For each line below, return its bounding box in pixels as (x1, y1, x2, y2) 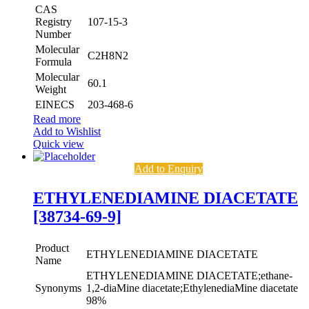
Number (35, 28, 71, 40)
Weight (35, 83, 66, 95)
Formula (35, 55, 72, 68)
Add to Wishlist (33, 125, 101, 137)
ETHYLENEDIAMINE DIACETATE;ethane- (86, 269, 292, 281)
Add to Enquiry (134, 162, 203, 175)
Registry (35, 15, 72, 28)
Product (35, 241, 69, 254)
